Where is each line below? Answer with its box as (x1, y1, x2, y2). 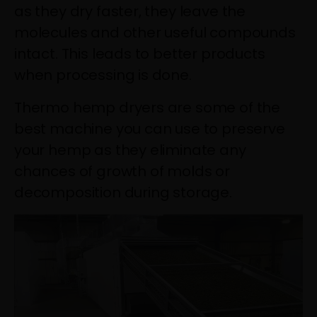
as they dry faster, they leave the (14, 1, 246, 22)
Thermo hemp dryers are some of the (14, 98, 281, 118)
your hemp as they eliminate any (14, 140, 246, 161)
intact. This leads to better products (14, 44, 265, 64)
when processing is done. (14, 65, 192, 86)
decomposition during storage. (14, 183, 232, 203)
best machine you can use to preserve (14, 119, 285, 139)
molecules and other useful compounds (14, 23, 296, 43)
